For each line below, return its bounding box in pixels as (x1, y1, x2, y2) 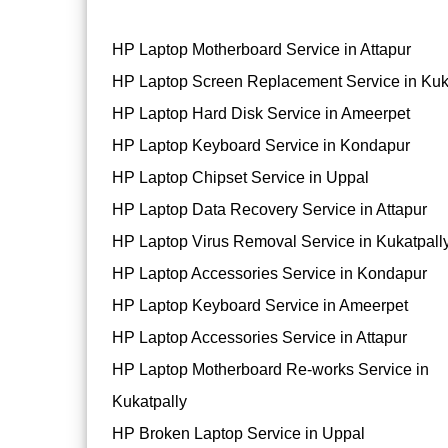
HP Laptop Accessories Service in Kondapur (112, 265, 427, 283)
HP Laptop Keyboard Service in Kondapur (112, 137, 410, 155)
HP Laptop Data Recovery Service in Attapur (112, 201, 427, 219)
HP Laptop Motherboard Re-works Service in (112, 361, 429, 379)
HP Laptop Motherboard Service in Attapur (112, 41, 411, 59)
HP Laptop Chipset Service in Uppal (112, 169, 369, 187)
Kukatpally (112, 393, 187, 411)
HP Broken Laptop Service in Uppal (112, 425, 365, 443)
